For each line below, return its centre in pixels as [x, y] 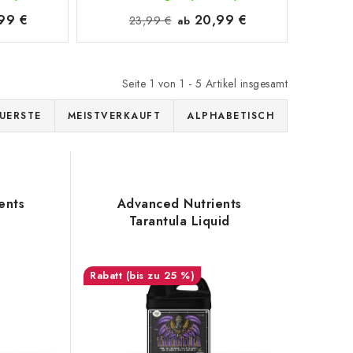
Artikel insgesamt [245, 84]
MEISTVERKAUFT [114, 116]
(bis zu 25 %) [160, 275]
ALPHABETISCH [230, 116]
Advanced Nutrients [179, 204]
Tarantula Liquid [179, 221]
